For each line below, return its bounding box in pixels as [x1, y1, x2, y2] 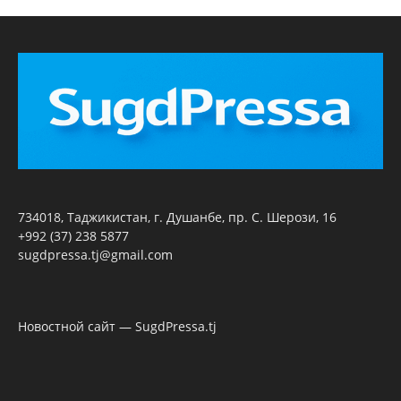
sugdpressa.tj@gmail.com [18, 246, 173, 264]
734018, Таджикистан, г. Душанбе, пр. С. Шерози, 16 [18, 209, 337, 226]
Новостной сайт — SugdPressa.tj [18, 318, 217, 336]
